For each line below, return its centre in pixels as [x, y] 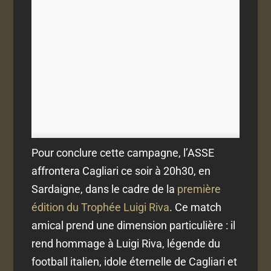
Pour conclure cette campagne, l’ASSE [123, 153]
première [199, 189]
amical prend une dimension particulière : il [134, 226]
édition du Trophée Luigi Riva [101, 207]
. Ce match [196, 207]
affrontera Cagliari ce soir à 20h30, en [121, 171]
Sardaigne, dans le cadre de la [105, 189]
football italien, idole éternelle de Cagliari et [135, 262]
